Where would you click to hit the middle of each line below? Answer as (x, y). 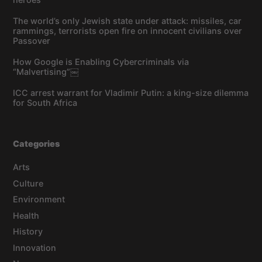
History (28, 232)
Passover (32, 41)
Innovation (35, 247)
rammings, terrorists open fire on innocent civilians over (128, 31)
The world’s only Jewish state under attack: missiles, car (127, 21)
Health (26, 215)
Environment (39, 199)
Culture (28, 183)
